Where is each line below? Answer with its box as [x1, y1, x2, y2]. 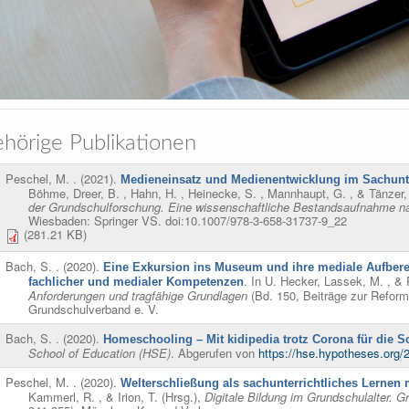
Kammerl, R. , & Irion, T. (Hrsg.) [28, 388, 197, 406]
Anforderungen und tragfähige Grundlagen [28, 287, 247, 305]
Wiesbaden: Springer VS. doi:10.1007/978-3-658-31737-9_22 [28, 212, 347, 230]
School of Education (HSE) [28, 344, 171, 362]
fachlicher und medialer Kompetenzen [28, 275, 244, 289]
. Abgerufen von [171, 344, 258, 362]
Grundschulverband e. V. [28, 300, 159, 319]
